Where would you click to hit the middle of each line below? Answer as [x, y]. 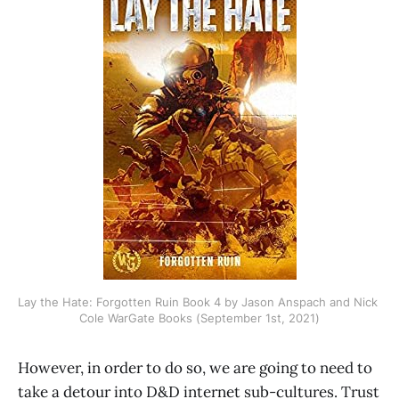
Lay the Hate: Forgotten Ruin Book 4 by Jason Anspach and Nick [198, 302]
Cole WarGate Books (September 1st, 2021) [199, 318]
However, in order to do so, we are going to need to [195, 368]
